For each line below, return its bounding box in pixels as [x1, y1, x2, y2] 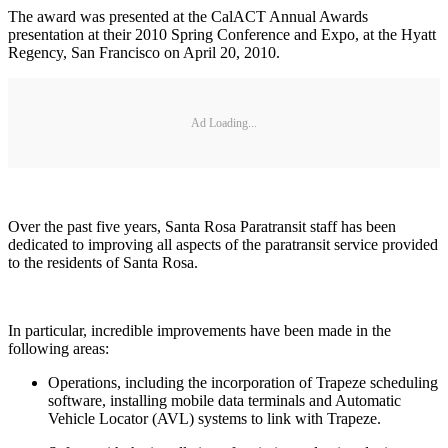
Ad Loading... [191, 115, 257, 130]
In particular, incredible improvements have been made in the [8, 322, 391, 340]
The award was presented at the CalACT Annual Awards [8, 8, 368, 26]
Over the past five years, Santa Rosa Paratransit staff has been [8, 218, 396, 236]
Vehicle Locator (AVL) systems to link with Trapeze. [48, 410, 381, 428]
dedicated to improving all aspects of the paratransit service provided [8, 236, 438, 254]
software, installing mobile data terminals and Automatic [48, 392, 401, 410]
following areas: [8, 340, 109, 358]
